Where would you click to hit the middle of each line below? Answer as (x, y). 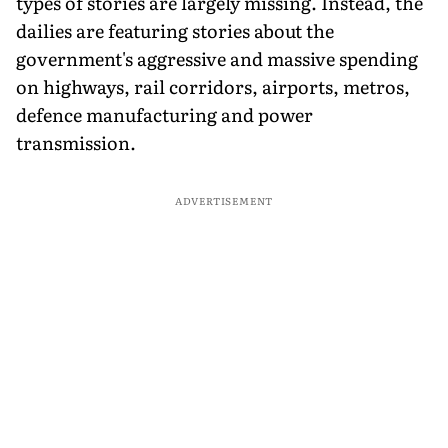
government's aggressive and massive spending (217, 58)
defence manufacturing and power (164, 114)
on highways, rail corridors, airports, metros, (213, 86)
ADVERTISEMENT (224, 200)
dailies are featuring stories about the (175, 30)
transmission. (76, 142)
